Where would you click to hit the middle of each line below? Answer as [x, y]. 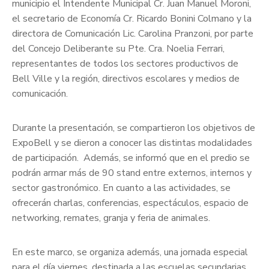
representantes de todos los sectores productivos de [125, 64]
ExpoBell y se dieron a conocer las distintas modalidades [132, 143]
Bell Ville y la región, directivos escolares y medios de [126, 79]
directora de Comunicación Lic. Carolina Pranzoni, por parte [133, 34]
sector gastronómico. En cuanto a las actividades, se [121, 188]
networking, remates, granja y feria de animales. [111, 218]
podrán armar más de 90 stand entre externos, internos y [132, 173]
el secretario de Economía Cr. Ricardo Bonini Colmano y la [132, 19]
